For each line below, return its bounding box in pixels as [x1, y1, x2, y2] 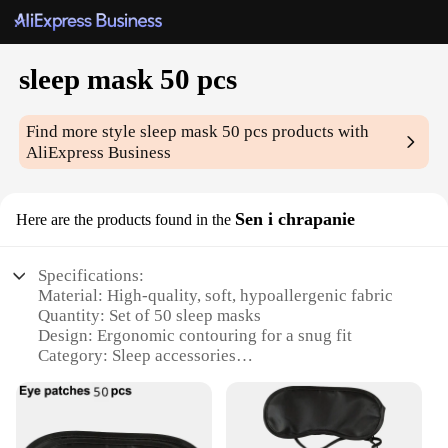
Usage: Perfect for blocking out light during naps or [38, 366, 405, 386]
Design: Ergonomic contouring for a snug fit [38, 326, 353, 346]
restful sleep [38, 386, 126, 406]
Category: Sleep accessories [38, 346, 237, 366]
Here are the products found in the [16, 211, 231, 229]
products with [268, 122, 370, 142]
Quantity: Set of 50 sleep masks [38, 306, 262, 326]
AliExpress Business [26, 143, 172, 163]
